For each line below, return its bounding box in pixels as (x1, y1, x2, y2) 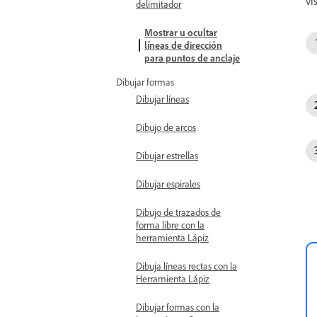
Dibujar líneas (136, 93, 189, 105)
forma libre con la (136, 219, 204, 231)
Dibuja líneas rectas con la (136, 260, 237, 272)
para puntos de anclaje (144, 52, 240, 64)
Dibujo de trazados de (136, 206, 221, 218)
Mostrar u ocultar (144, 26, 217, 38)
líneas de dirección (144, 39, 222, 51)
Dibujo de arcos (136, 121, 196, 133)
